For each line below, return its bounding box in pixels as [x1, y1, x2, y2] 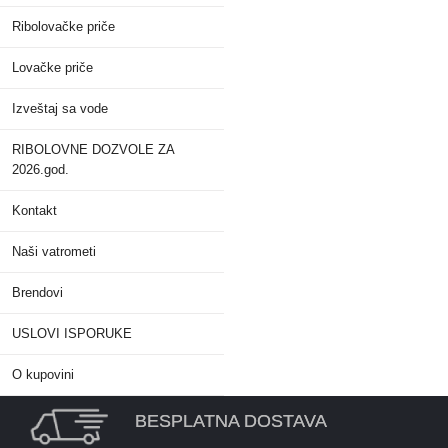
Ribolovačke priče [12, 20, 115, 35]
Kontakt [12, 204, 57, 219]
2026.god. [12, 163, 69, 178]
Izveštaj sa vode [12, 102, 108, 117]
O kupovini [12, 368, 74, 383]
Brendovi [12, 286, 63, 301]
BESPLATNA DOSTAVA [134, 411, 327, 432]
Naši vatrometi [12, 245, 96, 260]
